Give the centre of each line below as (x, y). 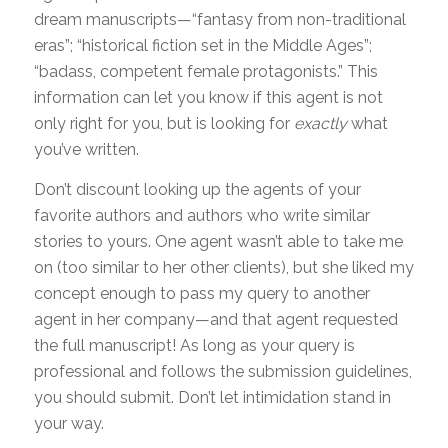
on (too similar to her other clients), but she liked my (223, 267)
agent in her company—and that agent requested (215, 319)
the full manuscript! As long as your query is (194, 345)
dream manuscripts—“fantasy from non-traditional (219, 20)
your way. (68, 423)
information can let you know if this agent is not (208, 98)
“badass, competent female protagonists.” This (205, 72)
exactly (320, 124)
